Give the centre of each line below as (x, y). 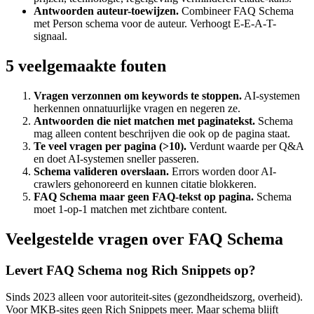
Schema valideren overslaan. (101, 171)
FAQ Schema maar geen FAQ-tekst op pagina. (144, 196)
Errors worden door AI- (223, 171)
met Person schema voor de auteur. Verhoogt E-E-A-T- (155, 23)
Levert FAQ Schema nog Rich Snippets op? (131, 270)
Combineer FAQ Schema (236, 11)
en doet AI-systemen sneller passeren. (116, 158)
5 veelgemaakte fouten (86, 66)
